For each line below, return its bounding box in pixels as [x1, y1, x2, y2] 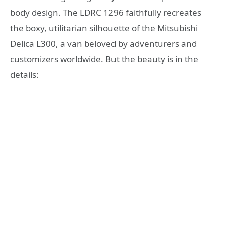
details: [10, 69, 39, 81]
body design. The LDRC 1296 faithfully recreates [10, 7, 201, 19]
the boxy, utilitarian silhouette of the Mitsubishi [10, 22, 198, 34]
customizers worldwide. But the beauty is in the [10, 53, 198, 65]
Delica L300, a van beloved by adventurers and [10, 38, 197, 50]
